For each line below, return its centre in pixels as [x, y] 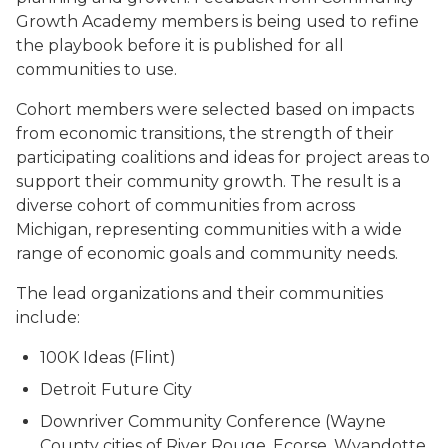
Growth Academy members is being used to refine [217, 21]
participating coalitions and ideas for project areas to [223, 157]
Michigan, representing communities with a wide [209, 229]
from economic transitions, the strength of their [205, 133]
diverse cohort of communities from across [185, 205]
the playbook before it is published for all [180, 45]
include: [48, 317]
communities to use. [96, 69]
